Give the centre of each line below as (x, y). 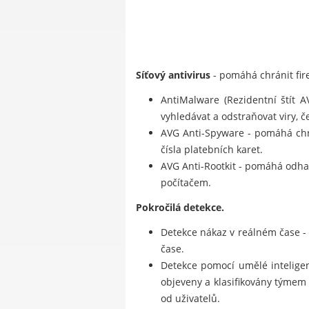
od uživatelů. (190, 299)
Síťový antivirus (173, 75)
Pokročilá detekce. (180, 208)
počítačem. (186, 183)
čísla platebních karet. (212, 150)
